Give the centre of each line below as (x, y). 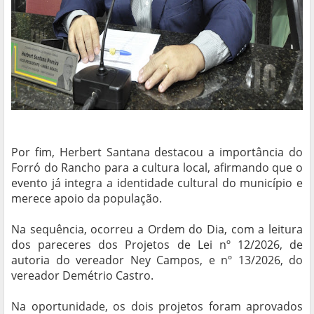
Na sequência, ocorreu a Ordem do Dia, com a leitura (157, 230)
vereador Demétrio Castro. (82, 276)
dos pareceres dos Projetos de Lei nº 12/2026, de (157, 245)
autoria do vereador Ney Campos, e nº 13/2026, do (157, 260)
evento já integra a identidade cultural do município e (157, 183)
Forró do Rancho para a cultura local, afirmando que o (157, 168)
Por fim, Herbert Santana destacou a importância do (157, 152)
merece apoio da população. (87, 199)
